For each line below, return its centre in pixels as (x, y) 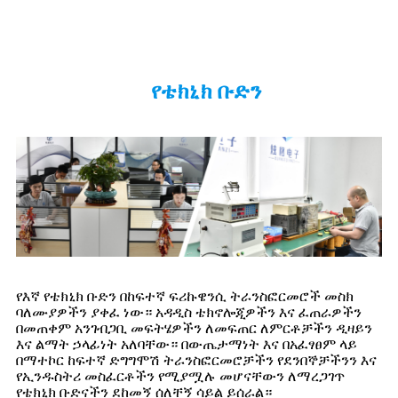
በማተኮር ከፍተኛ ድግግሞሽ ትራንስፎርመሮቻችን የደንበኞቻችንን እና (196, 360)
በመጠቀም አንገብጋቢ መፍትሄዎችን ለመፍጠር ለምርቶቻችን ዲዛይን (194, 328)
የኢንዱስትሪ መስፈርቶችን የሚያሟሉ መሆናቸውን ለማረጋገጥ (180, 376)
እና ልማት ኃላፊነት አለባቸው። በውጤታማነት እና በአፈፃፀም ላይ (187, 344)
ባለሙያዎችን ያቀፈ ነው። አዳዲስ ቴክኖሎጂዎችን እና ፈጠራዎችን (189, 312)
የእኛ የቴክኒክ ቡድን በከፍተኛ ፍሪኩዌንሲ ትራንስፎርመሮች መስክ (185, 296)
